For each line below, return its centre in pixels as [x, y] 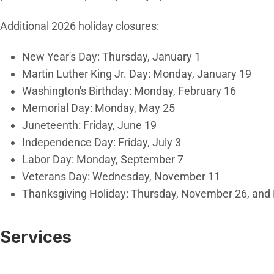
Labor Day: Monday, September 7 [103, 160]
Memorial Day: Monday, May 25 [98, 108]
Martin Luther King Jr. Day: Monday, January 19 [137, 74]
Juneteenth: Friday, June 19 [89, 125]
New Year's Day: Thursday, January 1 [111, 57]
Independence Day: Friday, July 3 [102, 143]
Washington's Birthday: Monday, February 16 [129, 91]
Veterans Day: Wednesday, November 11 [121, 177]
